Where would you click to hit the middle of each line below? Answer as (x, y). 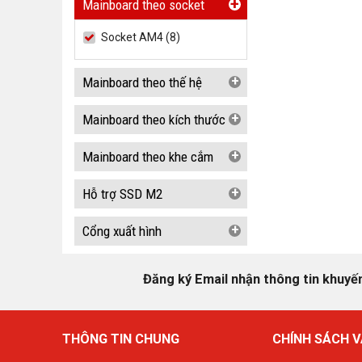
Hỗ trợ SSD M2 (122, 194)
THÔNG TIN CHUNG (121, 339)
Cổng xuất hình (122, 231)
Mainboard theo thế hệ (142, 82)
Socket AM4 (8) (141, 37)
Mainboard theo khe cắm (148, 157)
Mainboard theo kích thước (154, 120)
